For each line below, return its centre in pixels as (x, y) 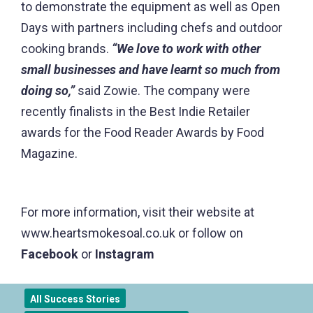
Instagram (125, 254)
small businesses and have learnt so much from (151, 70)
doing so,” (49, 91)
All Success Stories (75, 299)
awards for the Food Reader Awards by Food (143, 133)
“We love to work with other (186, 49)
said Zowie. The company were (164, 91)
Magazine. (51, 154)
